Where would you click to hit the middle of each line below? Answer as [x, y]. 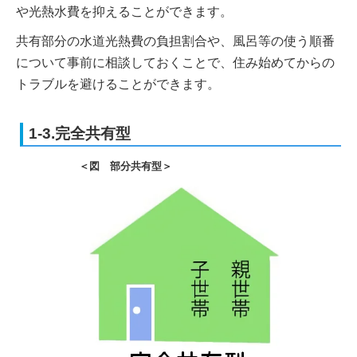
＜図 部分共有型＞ [126, 167]
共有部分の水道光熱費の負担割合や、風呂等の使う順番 [175, 41]
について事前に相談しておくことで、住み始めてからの [175, 63]
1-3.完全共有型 [80, 134]
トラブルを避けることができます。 [118, 84]
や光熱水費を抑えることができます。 [124, 12]
